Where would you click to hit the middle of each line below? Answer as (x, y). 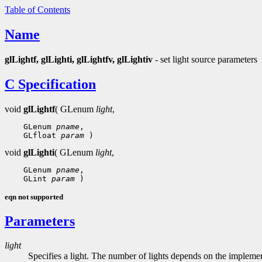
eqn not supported (34, 196)
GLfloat (40, 135)
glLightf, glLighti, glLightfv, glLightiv (79, 59)
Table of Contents (37, 10)
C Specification (50, 84)
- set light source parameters (205, 59)
